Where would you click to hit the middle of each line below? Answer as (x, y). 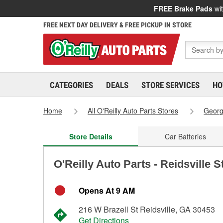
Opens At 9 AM (107, 190)
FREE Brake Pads (183, 8)
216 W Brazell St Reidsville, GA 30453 (147, 209)
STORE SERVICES (170, 85)
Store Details (91, 136)
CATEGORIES (71, 85)
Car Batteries (185, 136)
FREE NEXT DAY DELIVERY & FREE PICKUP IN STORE (117, 25)
